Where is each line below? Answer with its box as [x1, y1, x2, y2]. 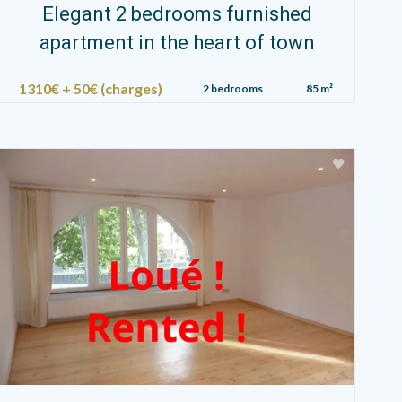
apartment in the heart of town [39, 31, 316, 54]
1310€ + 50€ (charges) [19, 79, 163, 97]
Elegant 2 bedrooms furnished [42, 2, 313, 25]
